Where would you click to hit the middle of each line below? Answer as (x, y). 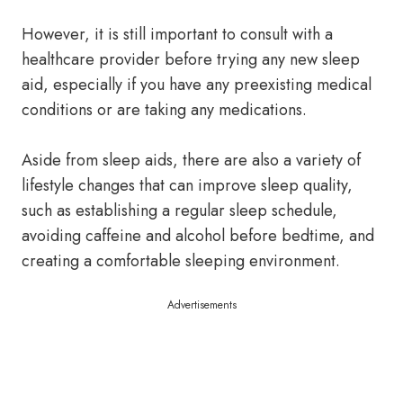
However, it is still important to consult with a (177, 34)
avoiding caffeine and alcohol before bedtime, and (198, 236)
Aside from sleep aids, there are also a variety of (191, 160)
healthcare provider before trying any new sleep (191, 59)
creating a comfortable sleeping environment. (181, 261)
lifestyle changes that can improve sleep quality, (187, 185)
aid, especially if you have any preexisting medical (197, 85)
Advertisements (201, 305)
